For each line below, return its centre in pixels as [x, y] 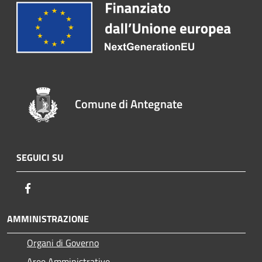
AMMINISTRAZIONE [48, 219]
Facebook [53, 188]
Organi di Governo [63, 243]
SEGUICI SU [40, 158]
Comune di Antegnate [129, 104]
